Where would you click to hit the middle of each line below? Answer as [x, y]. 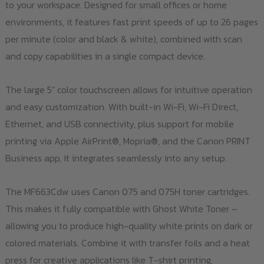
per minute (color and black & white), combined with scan [123, 39]
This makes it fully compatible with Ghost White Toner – [121, 208]
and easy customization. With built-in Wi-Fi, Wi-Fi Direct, [121, 106]
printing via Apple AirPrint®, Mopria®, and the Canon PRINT [128, 141]
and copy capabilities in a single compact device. [105, 56]
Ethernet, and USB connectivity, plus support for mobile [119, 123]
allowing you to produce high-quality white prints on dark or [129, 225]
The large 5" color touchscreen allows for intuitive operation [128, 89]
